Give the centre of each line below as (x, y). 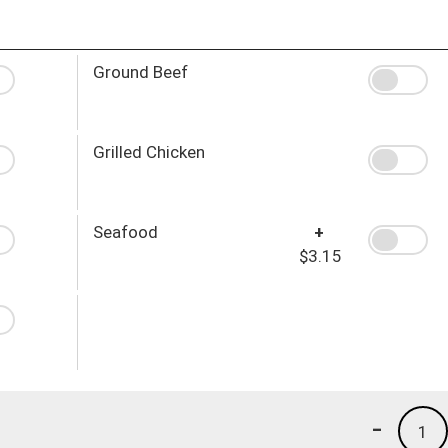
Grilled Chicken (148, 151)
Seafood (125, 231)
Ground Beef (140, 71)
